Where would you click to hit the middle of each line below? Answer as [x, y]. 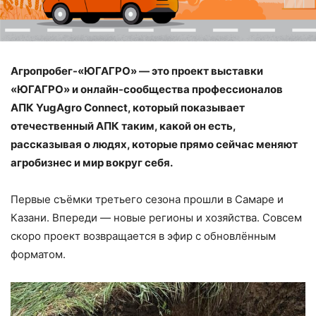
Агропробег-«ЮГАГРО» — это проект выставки [137, 71]
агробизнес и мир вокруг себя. [92, 163]
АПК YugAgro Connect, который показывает [128, 108]
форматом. [38, 255]
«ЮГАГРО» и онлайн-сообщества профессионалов [147, 90]
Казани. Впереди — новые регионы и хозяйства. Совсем [156, 218]
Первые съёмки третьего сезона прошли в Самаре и [147, 200]
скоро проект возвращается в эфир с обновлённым [143, 236]
